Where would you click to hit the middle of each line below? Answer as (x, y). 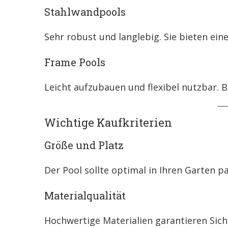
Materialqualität (85, 196)
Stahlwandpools (85, 12)
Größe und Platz (84, 145)
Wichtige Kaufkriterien (108, 123)
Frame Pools (75, 62)
